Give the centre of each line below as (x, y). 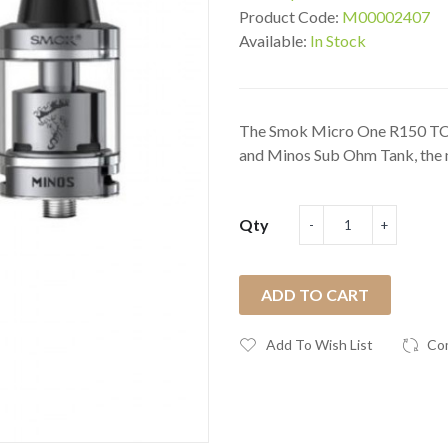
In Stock (338, 40)
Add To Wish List (319, 344)
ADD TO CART (315, 294)
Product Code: (290, 16)
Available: (274, 40)
